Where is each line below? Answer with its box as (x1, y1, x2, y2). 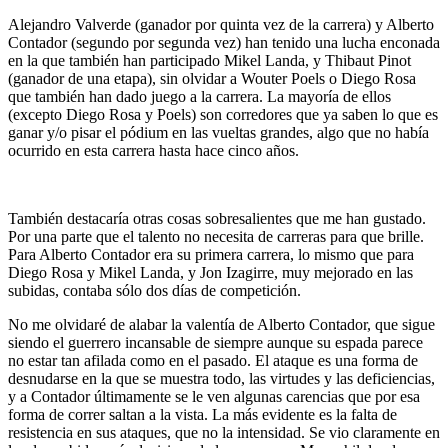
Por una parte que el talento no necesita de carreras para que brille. (8, 227, 424, 245)
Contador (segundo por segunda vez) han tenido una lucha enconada (8, 33, 440, 51)
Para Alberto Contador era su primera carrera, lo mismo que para (8, 245, 414, 263)
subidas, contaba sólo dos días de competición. (8, 281, 301, 299)
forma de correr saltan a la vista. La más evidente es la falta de (8, 405, 397, 423)
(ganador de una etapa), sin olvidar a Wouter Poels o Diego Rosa (8, 69, 416, 87)
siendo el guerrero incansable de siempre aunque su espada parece (8, 333, 423, 351)
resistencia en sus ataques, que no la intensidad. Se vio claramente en (8, 423, 440, 441)
